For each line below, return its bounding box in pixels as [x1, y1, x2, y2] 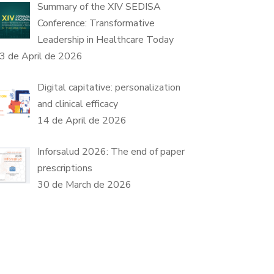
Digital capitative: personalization [37, 81, 180, 94]
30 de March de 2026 [37, 178, 131, 191]
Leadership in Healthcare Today [37, 33, 174, 46]
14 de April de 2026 [37, 114, 127, 127]
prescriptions [37, 161, 92, 175]
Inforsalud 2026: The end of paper [37, 145, 185, 158]
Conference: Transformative [37, 17, 155, 30]
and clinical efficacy [37, 97, 118, 111]
